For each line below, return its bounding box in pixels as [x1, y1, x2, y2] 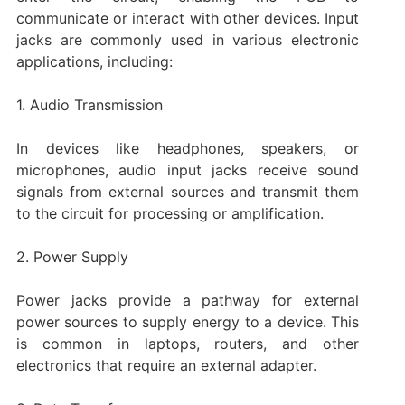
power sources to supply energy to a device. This [15, 312, 360, 331]
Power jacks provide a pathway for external [15, 290, 360, 309]
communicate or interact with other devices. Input [15, 8, 360, 27]
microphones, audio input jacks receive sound [15, 160, 360, 179]
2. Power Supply [15, 247, 128, 266]
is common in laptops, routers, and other [15, 334, 360, 353]
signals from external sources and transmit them [15, 182, 360, 201]
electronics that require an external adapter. [15, 355, 316, 374]
